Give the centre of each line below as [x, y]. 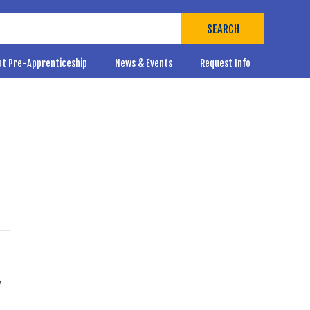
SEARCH [224, 29]
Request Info [226, 64]
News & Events [144, 64]
